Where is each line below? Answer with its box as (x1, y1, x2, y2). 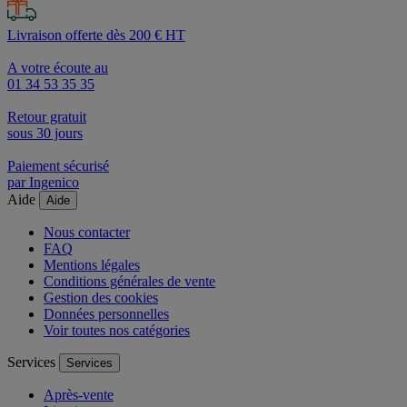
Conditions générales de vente (44, 273, 215, 289)
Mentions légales (44, 256, 140, 273)
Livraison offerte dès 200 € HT (7, 26, 185, 43)
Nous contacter (44, 223, 130, 240)
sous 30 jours (7, 124, 83, 141)
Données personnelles (44, 305, 169, 322)
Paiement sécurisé (7, 157, 109, 174)
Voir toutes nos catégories (44, 322, 190, 338)
